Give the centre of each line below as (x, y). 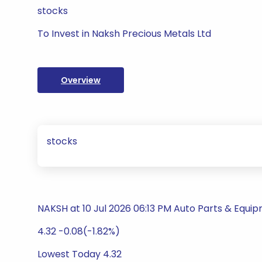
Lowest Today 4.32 (80, 254)
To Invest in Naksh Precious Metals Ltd (124, 34)
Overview (81, 80)
